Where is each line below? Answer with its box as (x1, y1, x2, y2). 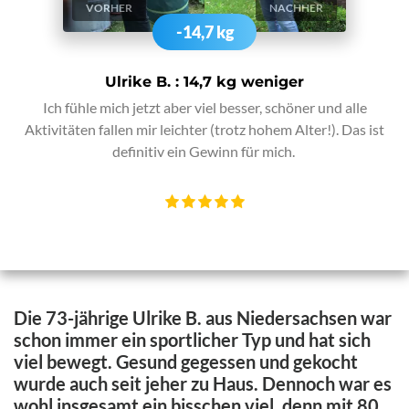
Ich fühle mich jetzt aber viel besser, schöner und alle (42, 98, 367, 116)
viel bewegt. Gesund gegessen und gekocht (14, 350, 358, 372)
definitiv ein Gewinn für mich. (111, 142, 298, 160)
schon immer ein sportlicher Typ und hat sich (14, 328, 371, 351)
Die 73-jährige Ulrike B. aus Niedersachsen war (14, 306, 392, 329)
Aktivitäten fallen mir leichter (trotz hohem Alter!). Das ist (25, 120, 384, 138)
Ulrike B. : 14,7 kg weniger (105, 72, 304, 90)
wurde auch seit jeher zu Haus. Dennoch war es (14, 372, 392, 394)
